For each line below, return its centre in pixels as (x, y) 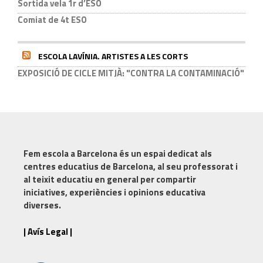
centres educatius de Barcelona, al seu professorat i (131, 166)
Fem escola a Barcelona (70, 154)
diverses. (42, 205)
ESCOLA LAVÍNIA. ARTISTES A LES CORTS (113, 56)
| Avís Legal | (48, 231)
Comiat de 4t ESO (52, 20)
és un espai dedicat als (165, 154)
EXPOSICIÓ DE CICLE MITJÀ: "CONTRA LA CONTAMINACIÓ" (131, 73)
